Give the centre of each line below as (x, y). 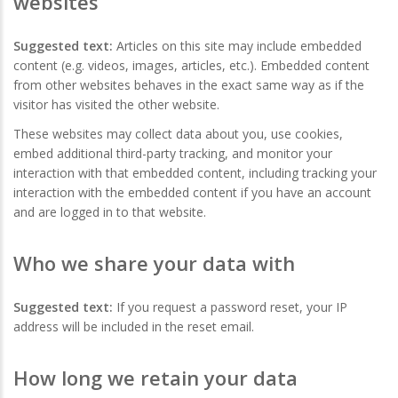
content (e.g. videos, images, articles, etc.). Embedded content (191, 65)
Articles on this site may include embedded (239, 45)
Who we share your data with (154, 263)
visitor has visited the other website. (116, 104)
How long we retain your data (155, 378)
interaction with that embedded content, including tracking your (195, 172)
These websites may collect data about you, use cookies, (178, 133)
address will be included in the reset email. (134, 326)
